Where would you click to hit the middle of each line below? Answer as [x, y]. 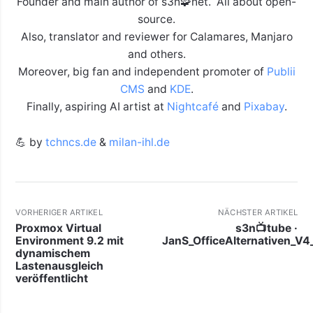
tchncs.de [71, 143]
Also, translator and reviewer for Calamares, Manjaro [156, 37]
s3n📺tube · [267, 228]
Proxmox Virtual [58, 228]
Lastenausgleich [59, 265]
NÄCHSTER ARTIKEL [258, 213]
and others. [156, 54]
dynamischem [52, 253]
